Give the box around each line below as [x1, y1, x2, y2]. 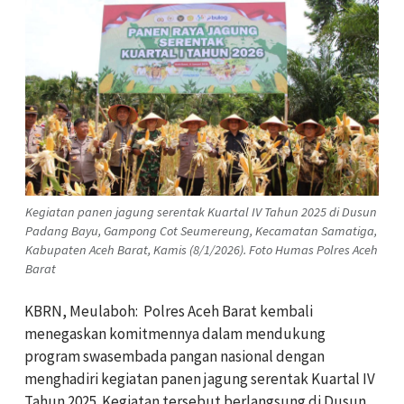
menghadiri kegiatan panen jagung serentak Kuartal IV [24, 368, 375, 389]
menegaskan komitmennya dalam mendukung [24, 323, 326, 344]
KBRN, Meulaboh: [24, 300, 141, 321]
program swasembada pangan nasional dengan [24, 345, 325, 366]
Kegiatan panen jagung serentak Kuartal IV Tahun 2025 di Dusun [25, 203, 377, 220]
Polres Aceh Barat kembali [143, 300, 313, 321]
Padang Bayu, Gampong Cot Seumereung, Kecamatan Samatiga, [25, 222, 377, 239]
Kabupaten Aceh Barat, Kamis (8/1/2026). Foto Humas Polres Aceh [25, 241, 378, 258]
